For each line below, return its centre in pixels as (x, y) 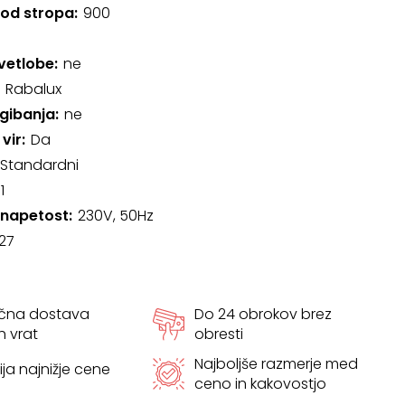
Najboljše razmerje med (276, 363)
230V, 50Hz (115, 216)
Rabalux (33, 89)
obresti (218, 334)
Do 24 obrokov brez (263, 314)
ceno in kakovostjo (260, 383)
